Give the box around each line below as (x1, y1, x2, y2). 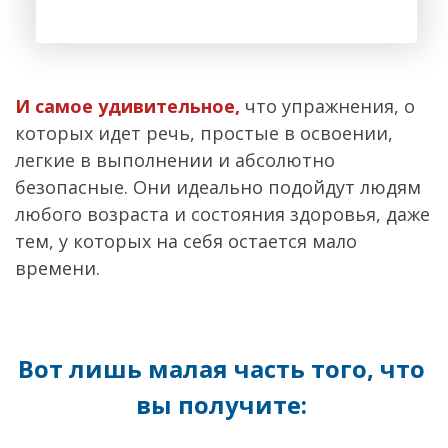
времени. (15, 255, 100, 280)
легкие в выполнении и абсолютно (15, 147, 335, 172)
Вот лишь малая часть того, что (18, 351, 425, 385)
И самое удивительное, (15, 93, 240, 118)
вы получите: (136, 387, 307, 421)
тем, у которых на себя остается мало (15, 228, 357, 253)
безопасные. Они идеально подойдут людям (15, 174, 421, 199)
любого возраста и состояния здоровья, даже (15, 201, 430, 226)
